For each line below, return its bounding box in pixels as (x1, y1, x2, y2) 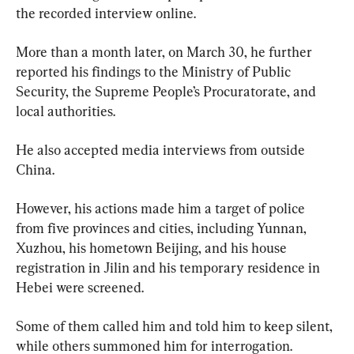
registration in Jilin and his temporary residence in (16, 258, 323, 276)
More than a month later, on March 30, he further (16, 43, 315, 60)
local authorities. (16, 102, 115, 119)
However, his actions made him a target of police (16, 199, 308, 217)
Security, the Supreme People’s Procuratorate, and (16, 82, 319, 100)
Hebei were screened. (16, 278, 144, 296)
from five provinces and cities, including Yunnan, (16, 219, 310, 236)
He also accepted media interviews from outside (16, 141, 308, 158)
